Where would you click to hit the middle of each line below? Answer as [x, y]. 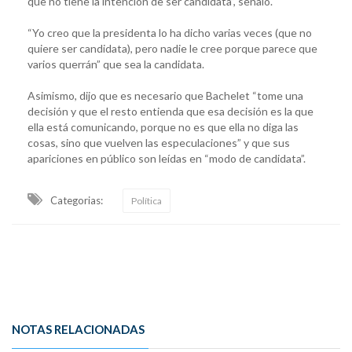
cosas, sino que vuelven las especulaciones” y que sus [159, 142]
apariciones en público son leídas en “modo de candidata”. [167, 158]
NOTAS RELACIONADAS [78, 329]
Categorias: [77, 200]
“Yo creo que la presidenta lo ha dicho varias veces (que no [170, 32]
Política [147, 200]
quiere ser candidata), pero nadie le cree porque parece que [172, 48]
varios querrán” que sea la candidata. [116, 64]
